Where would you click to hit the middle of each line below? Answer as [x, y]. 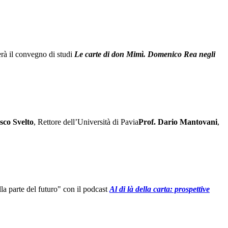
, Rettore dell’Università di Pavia [86, 122]
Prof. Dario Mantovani [178, 122]
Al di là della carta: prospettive [160, 189]
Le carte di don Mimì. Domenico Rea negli [145, 54]
